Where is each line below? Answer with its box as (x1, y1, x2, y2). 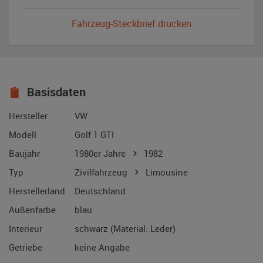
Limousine (141, 166, 188, 178)
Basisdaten (24, 84, 86, 100)
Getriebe (9, 241, 42, 254)
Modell (9, 129, 36, 141)
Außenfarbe (9, 204, 56, 216)
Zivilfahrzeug (75, 166, 130, 178)
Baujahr (9, 147, 40, 160)
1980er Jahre (75, 147, 130, 160)
